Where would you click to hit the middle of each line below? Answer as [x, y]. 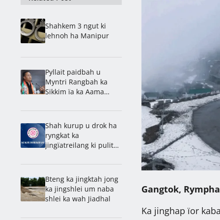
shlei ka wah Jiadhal [78, 198]
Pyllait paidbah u [73, 72]
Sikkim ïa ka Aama [75, 91]
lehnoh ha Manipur [77, 35]
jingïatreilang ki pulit [79, 145]
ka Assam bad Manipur [83, 155]
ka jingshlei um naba [80, 189]
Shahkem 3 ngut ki [76, 26]
